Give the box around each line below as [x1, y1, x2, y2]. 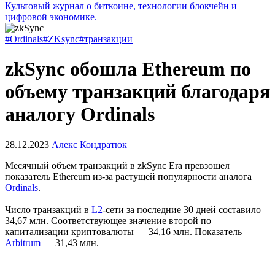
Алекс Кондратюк [52, 139, 127, 150]
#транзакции [79, 34, 133, 44]
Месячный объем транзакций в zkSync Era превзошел [5, 160, 230, 171]
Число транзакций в [5, 204, 91, 215]
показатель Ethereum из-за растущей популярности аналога [5, 171, 252, 182]
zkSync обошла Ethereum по [5, 58, 251, 80]
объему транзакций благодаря [5, 80, 270, 103]
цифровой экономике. [5, 12, 97, 22]
